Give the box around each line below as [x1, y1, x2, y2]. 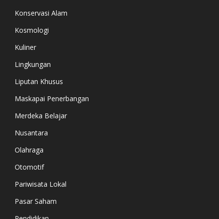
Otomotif [15, 162, 44, 172]
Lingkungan [15, 59, 51, 69]
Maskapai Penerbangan [15, 93, 89, 103]
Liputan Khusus [15, 76, 63, 86]
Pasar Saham [15, 196, 57, 206]
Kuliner [15, 42, 36, 52]
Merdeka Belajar [15, 110, 67, 120]
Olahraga [15, 145, 44, 154]
